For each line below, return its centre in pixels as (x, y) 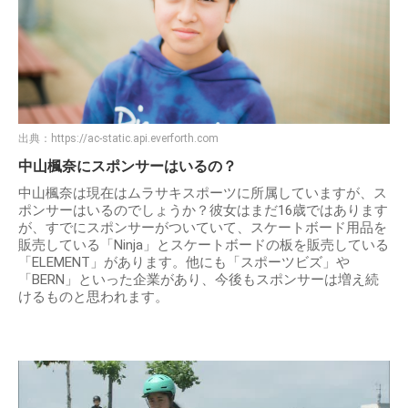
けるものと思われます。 (93, 297)
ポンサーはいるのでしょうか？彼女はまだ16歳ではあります (203, 211)
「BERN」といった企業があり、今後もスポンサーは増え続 (199, 280)
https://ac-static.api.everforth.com (135, 139)
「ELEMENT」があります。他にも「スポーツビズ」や (184, 263)
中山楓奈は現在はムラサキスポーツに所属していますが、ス (203, 194)
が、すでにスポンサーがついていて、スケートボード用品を (203, 228)
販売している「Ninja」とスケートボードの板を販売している (204, 245)
